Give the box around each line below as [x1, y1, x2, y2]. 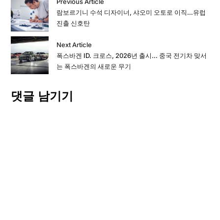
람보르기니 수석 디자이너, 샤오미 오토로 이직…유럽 [56, 8, 206, 16]
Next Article [56, 40, 92, 49]
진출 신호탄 [56, 19, 90, 27]
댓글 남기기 [10, 84, 73, 108]
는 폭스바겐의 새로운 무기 [56, 62, 132, 70]
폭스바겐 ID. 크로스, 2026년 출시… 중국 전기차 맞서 [56, 51, 207, 59]
